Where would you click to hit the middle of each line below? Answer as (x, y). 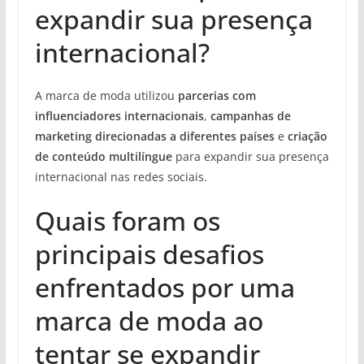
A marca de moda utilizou (106, 95)
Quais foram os (127, 221)
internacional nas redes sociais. (121, 177)
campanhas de (250, 116)
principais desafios (149, 254)
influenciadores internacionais (119, 116)
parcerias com (217, 95)
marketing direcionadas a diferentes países (154, 136)
